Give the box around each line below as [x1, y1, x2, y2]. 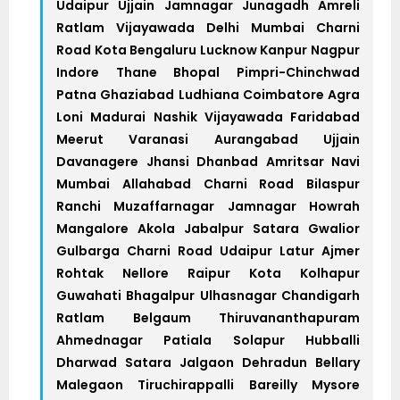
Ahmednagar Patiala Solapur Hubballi [56, 330, 360, 349]
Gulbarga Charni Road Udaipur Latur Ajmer [56, 241, 360, 260]
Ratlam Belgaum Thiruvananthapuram [56, 308, 360, 327]
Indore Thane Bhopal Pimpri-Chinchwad [56, 62, 360, 81]
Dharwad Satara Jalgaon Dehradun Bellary [56, 353, 360, 371]
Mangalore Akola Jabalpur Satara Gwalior [56, 219, 360, 237]
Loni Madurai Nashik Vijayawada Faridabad [56, 107, 360, 126]
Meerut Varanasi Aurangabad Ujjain [56, 129, 360, 148]
